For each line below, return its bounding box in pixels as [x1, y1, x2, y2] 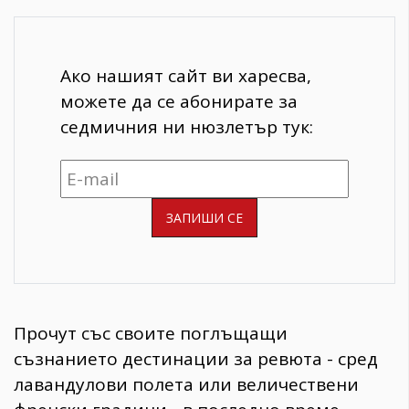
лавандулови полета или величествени [14, 372, 359, 397]
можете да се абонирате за [60, 89, 298, 113]
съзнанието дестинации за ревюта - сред [14, 347, 378, 372]
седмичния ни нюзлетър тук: [60, 114, 313, 139]
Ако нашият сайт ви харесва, [60, 63, 311, 88]
